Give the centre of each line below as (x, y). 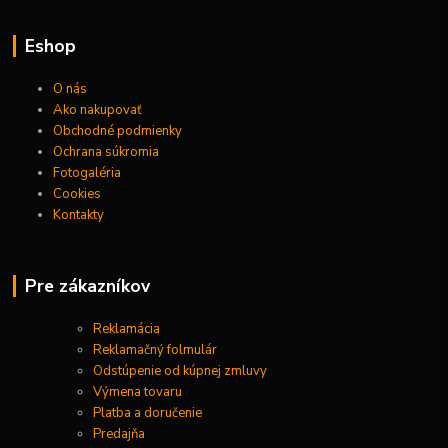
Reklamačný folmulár (155, 350)
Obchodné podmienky (118, 131)
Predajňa (119, 434)
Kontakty (79, 215)
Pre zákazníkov (87, 286)
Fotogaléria (87, 173)
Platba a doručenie (149, 413)
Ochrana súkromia (106, 152)
